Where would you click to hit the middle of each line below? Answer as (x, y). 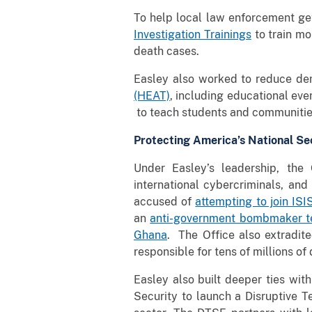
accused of (165, 201)
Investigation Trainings (193, 34)
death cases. (166, 51)
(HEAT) (152, 95)
